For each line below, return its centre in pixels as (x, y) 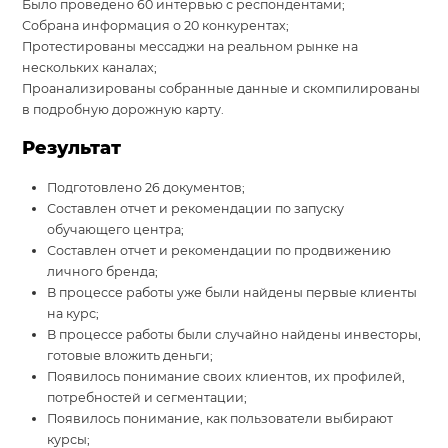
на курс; (73, 314)
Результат (72, 148)
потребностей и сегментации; (147, 398)
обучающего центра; (116, 230)
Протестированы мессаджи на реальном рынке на (190, 47)
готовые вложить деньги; (130, 356)
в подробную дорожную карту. (123, 110)
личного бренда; (103, 272)
